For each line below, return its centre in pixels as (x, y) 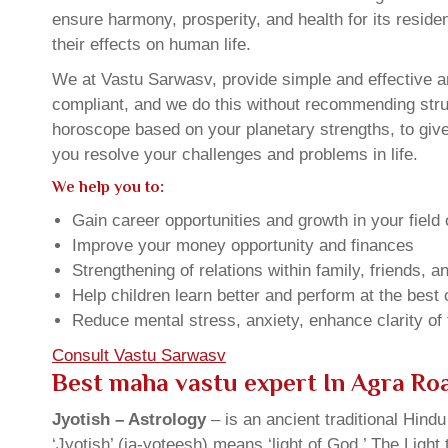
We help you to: (108, 187)
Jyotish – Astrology (129, 420)
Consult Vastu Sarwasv (139, 356)
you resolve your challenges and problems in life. (235, 155)
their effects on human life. (151, 45)
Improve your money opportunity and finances (243, 246)
